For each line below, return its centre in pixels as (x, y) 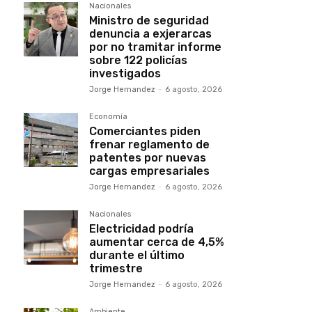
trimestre (116, 268)
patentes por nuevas (148, 158)
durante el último (137, 255)
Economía (108, 117)
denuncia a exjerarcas (150, 34)
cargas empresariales (149, 171)
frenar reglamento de (149, 145)
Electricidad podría (141, 229)
